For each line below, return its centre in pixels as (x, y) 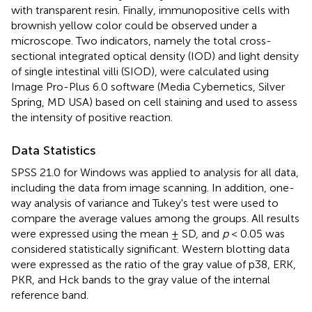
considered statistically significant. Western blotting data (150, 249)
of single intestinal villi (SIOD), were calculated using (140, 72)
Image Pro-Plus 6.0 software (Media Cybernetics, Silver (148, 87)
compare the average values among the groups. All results (155, 219)
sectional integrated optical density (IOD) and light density (155, 56)
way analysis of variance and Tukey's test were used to (145, 203)
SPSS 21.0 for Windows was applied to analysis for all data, (155, 173)
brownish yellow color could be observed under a (134, 26)
